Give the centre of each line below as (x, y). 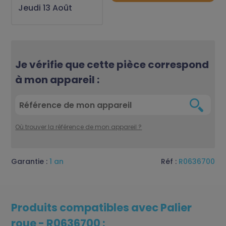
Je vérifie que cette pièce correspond (112, 65)
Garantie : (31, 162)
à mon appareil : (58, 80)
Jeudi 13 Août (45, 8)
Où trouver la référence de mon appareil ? (79, 127)
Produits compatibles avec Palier (102, 208)
